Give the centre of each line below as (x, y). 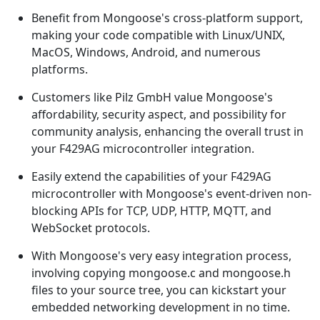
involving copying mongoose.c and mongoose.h (161, 273)
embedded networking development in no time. (161, 307)
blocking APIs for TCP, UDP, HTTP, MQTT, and (151, 211)
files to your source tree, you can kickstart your (159, 290)
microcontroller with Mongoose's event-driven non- (171, 194)
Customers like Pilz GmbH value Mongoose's (152, 97)
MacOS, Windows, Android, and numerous (146, 52)
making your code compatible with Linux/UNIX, (158, 35)
